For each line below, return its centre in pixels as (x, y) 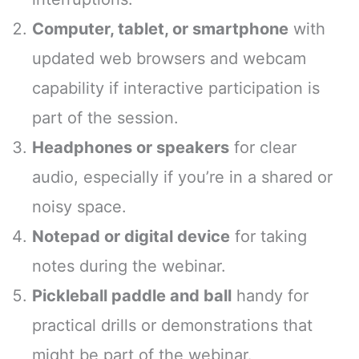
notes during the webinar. (129, 266)
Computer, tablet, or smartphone (160, 28)
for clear (263, 147)
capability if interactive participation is (176, 88)
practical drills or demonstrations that (172, 325)
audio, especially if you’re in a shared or (182, 177)
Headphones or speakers (131, 147)
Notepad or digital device (131, 236)
